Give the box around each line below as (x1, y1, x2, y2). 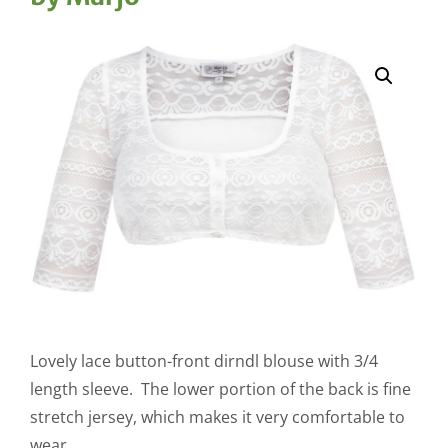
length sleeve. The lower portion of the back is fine (30, 378, 411, 401)
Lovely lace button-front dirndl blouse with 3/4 (30, 350, 378, 373)
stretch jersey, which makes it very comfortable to (30, 406, 405, 429)
